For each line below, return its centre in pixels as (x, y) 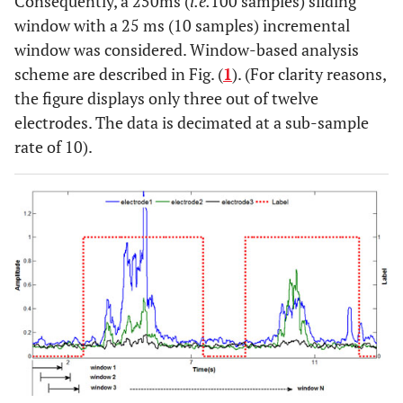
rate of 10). (54, 147)
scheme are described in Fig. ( (119, 74)
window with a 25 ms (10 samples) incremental (182, 25)
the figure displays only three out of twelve (166, 98)
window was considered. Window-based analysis (187, 49)
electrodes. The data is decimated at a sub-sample (192, 122)
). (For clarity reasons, (309, 74)
